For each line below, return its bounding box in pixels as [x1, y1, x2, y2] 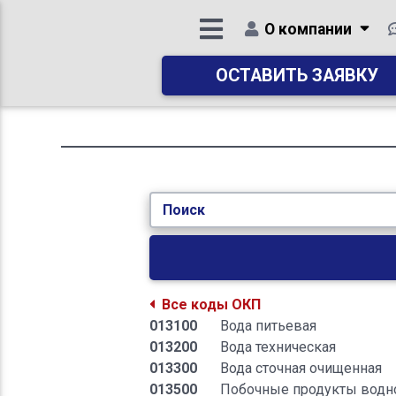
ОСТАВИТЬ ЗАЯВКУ [216, 65, 378, 86]
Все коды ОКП [162, 296, 262, 314]
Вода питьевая [220, 317, 317, 335]
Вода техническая [220, 339, 337, 356]
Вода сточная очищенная [220, 360, 383, 377]
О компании [263, 20, 352, 38]
